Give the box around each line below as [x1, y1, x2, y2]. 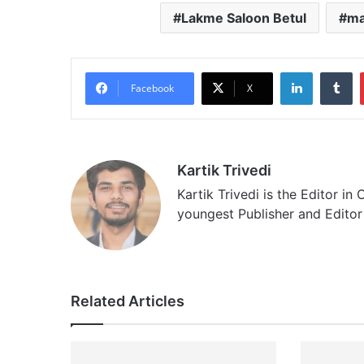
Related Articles [71, 292, 184, 310]
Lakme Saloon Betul [180, 9, 306, 26]
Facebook [131, 80, 174, 95]
